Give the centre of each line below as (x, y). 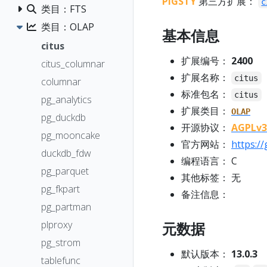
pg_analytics (66, 99)
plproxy (57, 224)
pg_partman (66, 207)
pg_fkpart (60, 189)
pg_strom (61, 242)
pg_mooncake (71, 135)
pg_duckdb (63, 117)
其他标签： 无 (211, 178)
